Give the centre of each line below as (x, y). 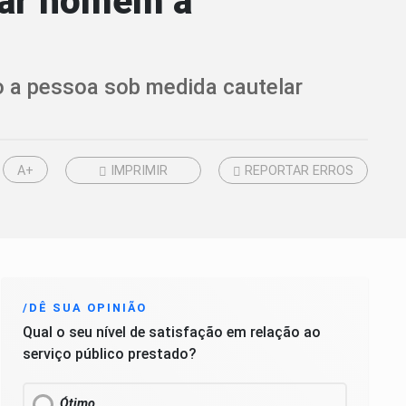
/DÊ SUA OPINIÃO (85, 308)
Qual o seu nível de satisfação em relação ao (172, 333)
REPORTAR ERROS (297, 170)
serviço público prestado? (110, 354)
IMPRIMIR (137, 170)
